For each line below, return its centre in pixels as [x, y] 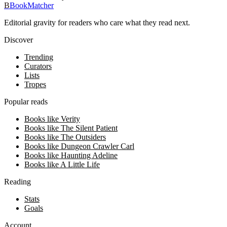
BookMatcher [32, 6]
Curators [38, 66]
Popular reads [26, 102]
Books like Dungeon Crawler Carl [79, 146]
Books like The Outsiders [65, 137]
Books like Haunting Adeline [71, 156]
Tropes [35, 85]
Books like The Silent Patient [71, 128]
